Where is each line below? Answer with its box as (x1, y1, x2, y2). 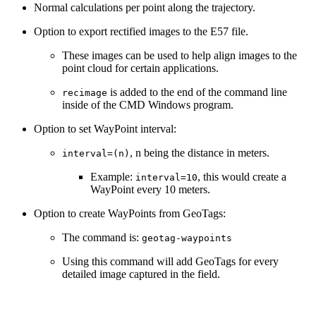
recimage (62, 87, 107, 98)
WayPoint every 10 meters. (90, 183, 210, 195)
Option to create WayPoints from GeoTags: (34, 207, 226, 219)
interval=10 (135, 171, 197, 183)
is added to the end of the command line (107, 85, 287, 98)
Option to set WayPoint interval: (34, 122, 176, 135)
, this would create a (197, 170, 286, 183)
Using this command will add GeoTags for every (62, 255, 279, 267)
